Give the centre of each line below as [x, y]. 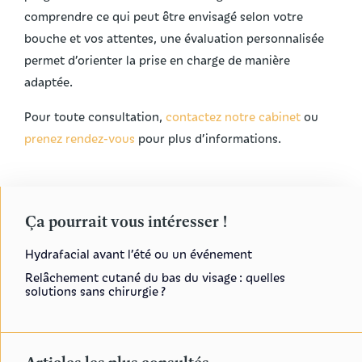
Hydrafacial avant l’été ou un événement [139, 254]
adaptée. [48, 82]
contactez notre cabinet [233, 117]
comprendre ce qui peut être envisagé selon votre [164, 17]
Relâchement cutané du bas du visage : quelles [155, 278]
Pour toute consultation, [95, 117]
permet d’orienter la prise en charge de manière [157, 60]
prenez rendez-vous [80, 139]
